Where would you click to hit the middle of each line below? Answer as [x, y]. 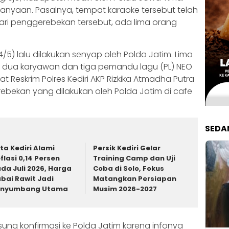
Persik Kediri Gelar [127, 148]
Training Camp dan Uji [134, 158]
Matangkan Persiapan [135, 179]
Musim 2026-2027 [125, 189]
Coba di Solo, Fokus [129, 169]
